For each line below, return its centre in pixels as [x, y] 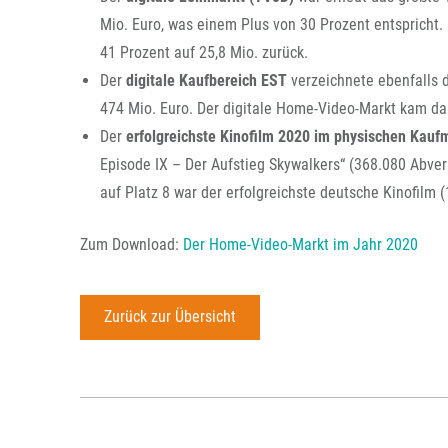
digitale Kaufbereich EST [208, 80]
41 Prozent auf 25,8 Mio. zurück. [204, 52]
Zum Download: [131, 244]
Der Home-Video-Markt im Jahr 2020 [300, 244]
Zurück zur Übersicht [169, 317]
